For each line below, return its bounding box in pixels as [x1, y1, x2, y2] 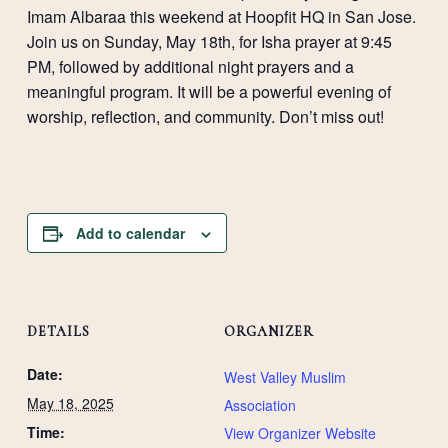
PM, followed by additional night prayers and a [26, 54, 354, 78]
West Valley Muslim [224, 366, 346, 387]
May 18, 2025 [26, 392, 114, 413]
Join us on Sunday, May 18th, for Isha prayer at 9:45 [26, 29, 392, 53]
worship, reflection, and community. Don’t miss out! [26, 104, 384, 128]
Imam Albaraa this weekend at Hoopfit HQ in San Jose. [26, 4, 416, 28]
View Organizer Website [224, 422, 376, 443]
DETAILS [26, 322, 90, 340]
